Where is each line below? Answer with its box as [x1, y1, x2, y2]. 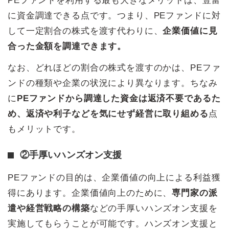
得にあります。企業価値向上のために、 [8, 188, 172, 198]
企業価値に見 [163, 26, 218, 36]
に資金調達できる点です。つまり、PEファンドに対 [8, 11, 221, 21]
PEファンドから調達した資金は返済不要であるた [16, 94, 221, 104]
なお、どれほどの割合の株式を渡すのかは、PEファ [8, 63, 221, 73]
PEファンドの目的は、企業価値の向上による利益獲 [8, 173, 221, 183]
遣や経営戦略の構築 [8, 203, 90, 214]
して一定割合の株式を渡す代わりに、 [8, 26, 163, 36]
